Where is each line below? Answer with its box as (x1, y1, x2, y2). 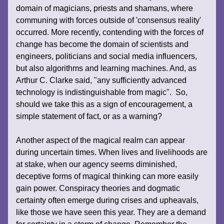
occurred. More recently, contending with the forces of (16, 27, 204, 36)
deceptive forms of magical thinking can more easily (16, 171, 199, 180)
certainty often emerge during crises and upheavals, (16, 195, 199, 204)
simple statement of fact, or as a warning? (16, 111, 162, 120)
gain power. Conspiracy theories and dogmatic (16, 183, 180, 192)
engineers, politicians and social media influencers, (16, 51, 197, 60)
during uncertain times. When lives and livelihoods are (16, 147, 208, 156)
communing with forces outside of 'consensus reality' (16, 15, 201, 24)
